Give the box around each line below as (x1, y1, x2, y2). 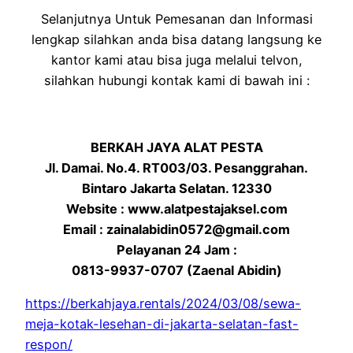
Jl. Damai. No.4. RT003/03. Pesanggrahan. (45, 159, 308, 176)
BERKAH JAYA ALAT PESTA (90, 139, 263, 155)
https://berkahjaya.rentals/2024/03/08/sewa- (25, 295, 301, 312)
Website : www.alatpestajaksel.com (65, 200, 288, 217)
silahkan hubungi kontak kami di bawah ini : (43, 72, 310, 89)
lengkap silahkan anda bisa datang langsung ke (32, 32, 321, 48)
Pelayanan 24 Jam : (116, 241, 237, 258)
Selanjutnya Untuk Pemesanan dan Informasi (40, 11, 313, 28)
